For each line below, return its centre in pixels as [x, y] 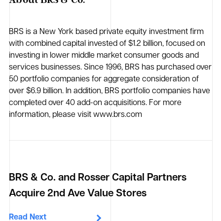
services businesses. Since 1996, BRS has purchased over [110, 68]
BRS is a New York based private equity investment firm [107, 32]
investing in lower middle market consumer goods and [104, 56]
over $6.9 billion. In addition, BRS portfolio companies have [110, 92]
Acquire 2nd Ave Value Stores [78, 194]
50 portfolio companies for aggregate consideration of [104, 80]
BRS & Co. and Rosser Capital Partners [98, 178]
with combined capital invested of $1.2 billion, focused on [107, 44]
